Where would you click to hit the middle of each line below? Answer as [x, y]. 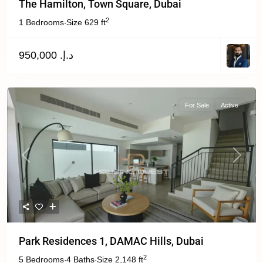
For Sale [197, 105]
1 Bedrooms [41, 22]
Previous [40, 160]
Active [230, 105]
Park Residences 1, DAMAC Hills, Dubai [111, 241]
